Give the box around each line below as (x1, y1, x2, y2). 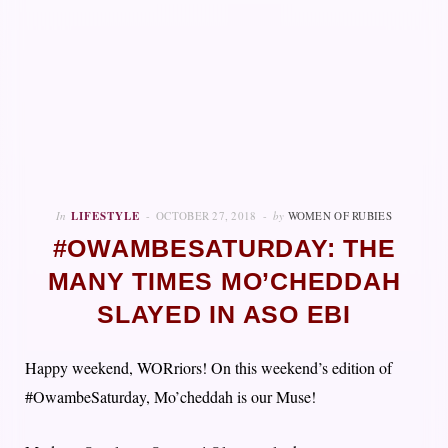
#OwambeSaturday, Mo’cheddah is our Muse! (25, 385, 316, 407)
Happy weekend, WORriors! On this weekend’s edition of (25, 356, 392, 378)
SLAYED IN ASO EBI (97, 300, 351, 328)
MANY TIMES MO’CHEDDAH (47, 267, 401, 295)
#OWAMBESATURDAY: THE (52, 234, 396, 262)
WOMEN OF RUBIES (287, 207, 392, 223)
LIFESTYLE (71, 207, 141, 224)
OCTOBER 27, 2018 (156, 207, 257, 223)
